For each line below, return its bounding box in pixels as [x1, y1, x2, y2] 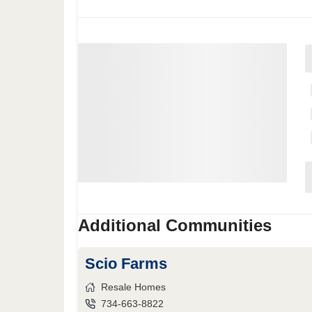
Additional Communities [78, 216, 272, 235]
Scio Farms [85, 255, 167, 272]
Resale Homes [101, 281, 166, 292]
